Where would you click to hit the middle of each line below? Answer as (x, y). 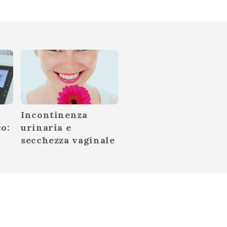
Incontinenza (54, 115)
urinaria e (46, 128)
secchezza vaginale (68, 140)
